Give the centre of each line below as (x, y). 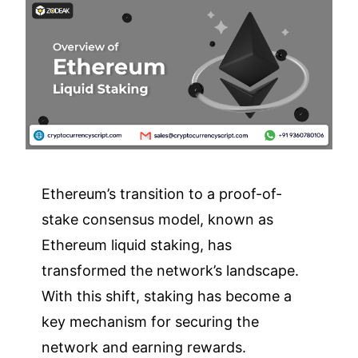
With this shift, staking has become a (167, 296)
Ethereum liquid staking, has (137, 245)
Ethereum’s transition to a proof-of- (162, 193)
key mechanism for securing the (151, 321)
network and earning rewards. (146, 347)
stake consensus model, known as (158, 219)
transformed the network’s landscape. (171, 270)
